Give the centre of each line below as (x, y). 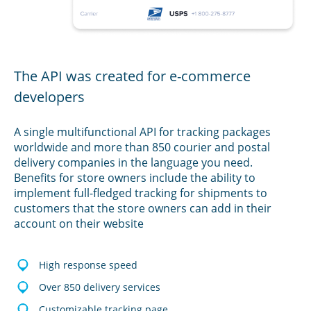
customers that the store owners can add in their (143, 208)
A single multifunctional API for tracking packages (142, 132)
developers (49, 96)
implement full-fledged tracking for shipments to (141, 193)
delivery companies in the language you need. (133, 162)
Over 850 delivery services (100, 287)
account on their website (79, 223)
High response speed (88, 264)
